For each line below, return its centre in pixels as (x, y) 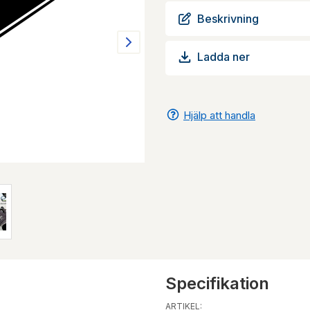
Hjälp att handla (219, 115)
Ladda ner (224, 57)
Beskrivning (228, 18)
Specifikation (217, 283)
